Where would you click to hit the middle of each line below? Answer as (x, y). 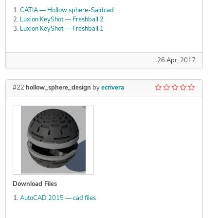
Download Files (35, 184)
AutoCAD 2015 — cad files (58, 199)
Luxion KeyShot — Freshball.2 (62, 20)
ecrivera (112, 88)
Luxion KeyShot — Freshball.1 (62, 29)
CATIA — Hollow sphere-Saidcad (67, 11)
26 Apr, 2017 (176, 61)
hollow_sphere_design (58, 88)
